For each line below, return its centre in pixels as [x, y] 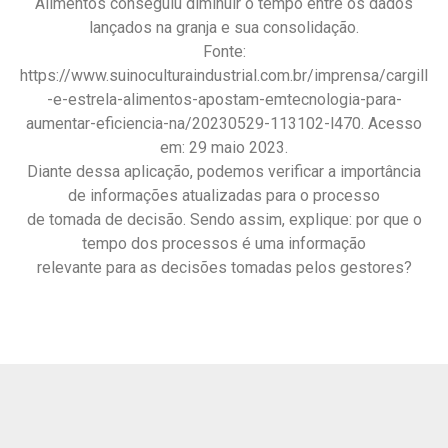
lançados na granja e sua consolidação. [224, 27]
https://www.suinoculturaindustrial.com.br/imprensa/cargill [224, 75]
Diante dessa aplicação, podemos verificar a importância [224, 171]
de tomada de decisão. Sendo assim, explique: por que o [224, 219]
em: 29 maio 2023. [224, 147]
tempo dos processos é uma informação [224, 243]
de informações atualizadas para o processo [224, 195]
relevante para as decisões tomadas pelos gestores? [224, 267]
